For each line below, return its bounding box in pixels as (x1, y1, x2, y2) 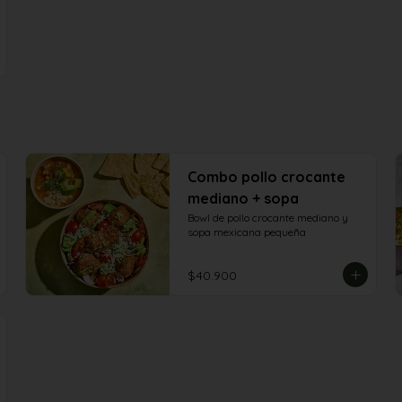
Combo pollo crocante (188, 168, 345, 186)
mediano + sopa (188, 189, 299, 207)
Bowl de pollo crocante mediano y (188, 211, 348, 224)
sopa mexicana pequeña (188, 225, 306, 239)
